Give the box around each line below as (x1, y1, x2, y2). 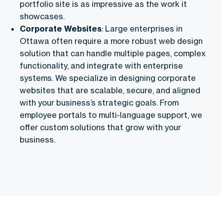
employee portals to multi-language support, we (20, 110, 202, 120)
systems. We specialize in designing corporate (20, 73, 196, 83)
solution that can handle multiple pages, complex (20, 48, 206, 58)
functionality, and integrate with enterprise (20, 60, 183, 71)
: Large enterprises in (102, 23, 183, 34)
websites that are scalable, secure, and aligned (20, 85, 200, 95)
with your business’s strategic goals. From (20, 97, 179, 108)
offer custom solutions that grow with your (20, 122, 181, 132)
